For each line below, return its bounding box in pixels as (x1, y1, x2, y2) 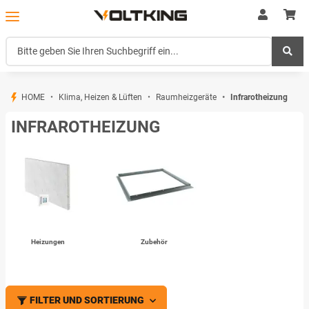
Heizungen (30, 238, 65, 246)
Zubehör (141, 238, 168, 246)
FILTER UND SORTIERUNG (30, 295, 145, 306)
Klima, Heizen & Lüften (59, 92, 143, 102)
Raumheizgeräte (156, 92, 217, 102)
